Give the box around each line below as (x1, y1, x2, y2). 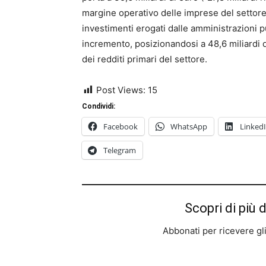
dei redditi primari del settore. (82, 53, 207, 65)
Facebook (103, 121, 138, 132)
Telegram (103, 145, 136, 156)
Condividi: (82, 102, 115, 110)
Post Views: (96, 84, 145, 96)
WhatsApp (170, 121, 207, 132)
